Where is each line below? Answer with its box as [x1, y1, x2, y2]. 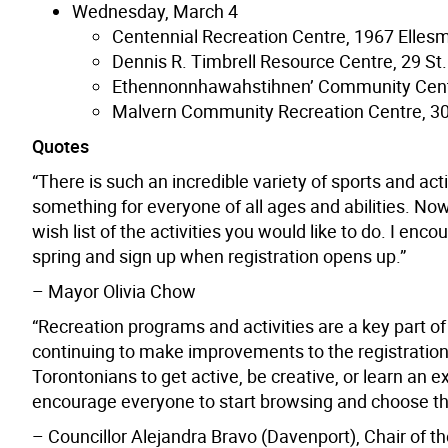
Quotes [32, 133, 89, 158]
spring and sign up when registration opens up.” [32, 243, 406, 268]
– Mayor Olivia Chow [32, 278, 196, 303]
